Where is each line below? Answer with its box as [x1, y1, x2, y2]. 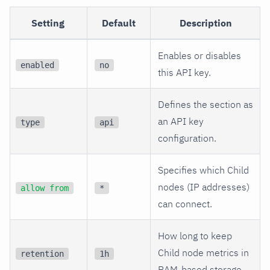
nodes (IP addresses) [158, 180, 250, 193]
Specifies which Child [158, 163, 249, 176]
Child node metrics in [158, 246, 249, 259]
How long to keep [158, 229, 232, 242]
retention [20, 248, 64, 259]
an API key [158, 115, 204, 127]
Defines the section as [158, 98, 253, 110]
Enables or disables [158, 49, 241, 61]
